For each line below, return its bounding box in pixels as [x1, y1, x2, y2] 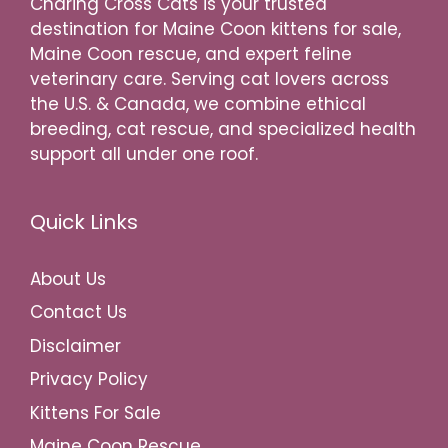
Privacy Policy [30, 367, 148, 392]
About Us [30, 266, 106, 291]
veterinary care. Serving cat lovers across [30, 66, 389, 91]
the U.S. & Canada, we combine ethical [30, 91, 366, 116]
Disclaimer [30, 333, 121, 358]
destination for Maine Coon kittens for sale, [30, 16, 401, 41]
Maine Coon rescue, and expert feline [30, 41, 352, 66]
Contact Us [30, 300, 127, 325]
